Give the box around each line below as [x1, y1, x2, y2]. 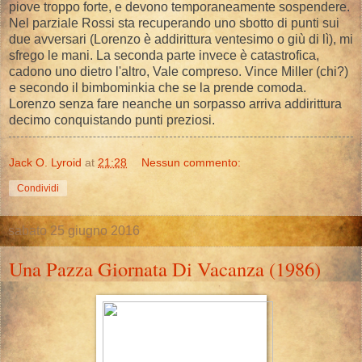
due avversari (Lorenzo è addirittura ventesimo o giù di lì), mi [9, 32, 353, 47]
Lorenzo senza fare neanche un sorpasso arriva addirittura [9, 97, 342, 112]
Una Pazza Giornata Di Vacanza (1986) [9, 255, 321, 283]
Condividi [17, 183, 59, 195]
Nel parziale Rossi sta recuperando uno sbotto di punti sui [9, 16, 339, 31]
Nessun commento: [141, 156, 242, 170]
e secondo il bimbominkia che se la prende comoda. [9, 81, 306, 95]
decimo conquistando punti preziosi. [9, 113, 215, 128]
